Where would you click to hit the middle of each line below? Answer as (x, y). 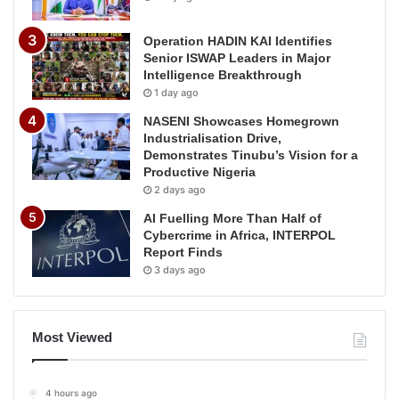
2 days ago (180, 189)
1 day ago (176, 92)
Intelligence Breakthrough (223, 74)
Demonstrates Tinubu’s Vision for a (251, 155)
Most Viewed (72, 337)
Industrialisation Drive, (212, 138)
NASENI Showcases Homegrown (241, 121)
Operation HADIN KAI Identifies (238, 41)
